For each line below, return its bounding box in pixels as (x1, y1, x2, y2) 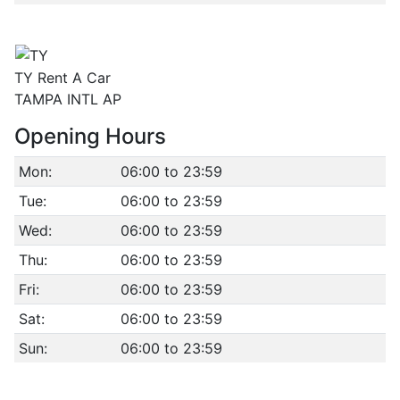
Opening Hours (14, 123, 166, 149)
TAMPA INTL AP (14, 90, 121, 108)
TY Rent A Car (14, 69, 111, 87)
